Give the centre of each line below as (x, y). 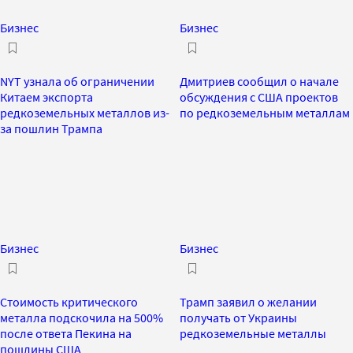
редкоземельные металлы (253, 333)
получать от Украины (238, 317)
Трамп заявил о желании (248, 301)
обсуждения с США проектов (259, 97)
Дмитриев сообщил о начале (259, 81)
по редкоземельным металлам (265, 112)
